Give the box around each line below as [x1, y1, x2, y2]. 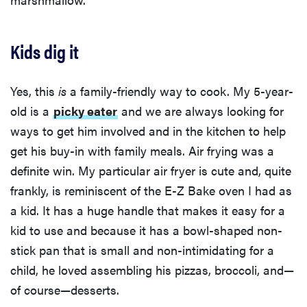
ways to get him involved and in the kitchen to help [10, 122, 286, 140]
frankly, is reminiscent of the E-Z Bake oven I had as [10, 182, 292, 199]
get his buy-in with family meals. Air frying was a [10, 142, 274, 160]
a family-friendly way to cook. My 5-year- [66, 82, 293, 100]
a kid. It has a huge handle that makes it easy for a [10, 201, 285, 219]
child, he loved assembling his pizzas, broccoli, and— [10, 261, 294, 279]
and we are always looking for [118, 102, 284, 120]
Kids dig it [10, 37, 79, 65]
